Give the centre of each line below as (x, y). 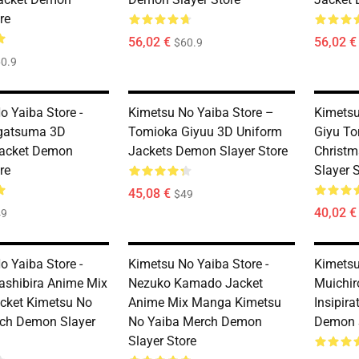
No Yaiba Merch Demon (195, 322)
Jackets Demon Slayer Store (208, 151)
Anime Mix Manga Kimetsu (205, 303)
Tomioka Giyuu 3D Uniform (205, 132)
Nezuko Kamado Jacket (196, 283)
